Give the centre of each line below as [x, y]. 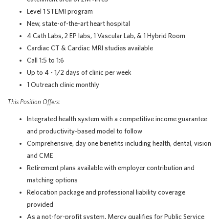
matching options [52, 180]
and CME [40, 155]
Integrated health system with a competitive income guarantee [117, 119]
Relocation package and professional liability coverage [106, 192]
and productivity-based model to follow [85, 131]
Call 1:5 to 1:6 [45, 60]
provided [40, 204]
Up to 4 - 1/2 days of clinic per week [79, 72]
